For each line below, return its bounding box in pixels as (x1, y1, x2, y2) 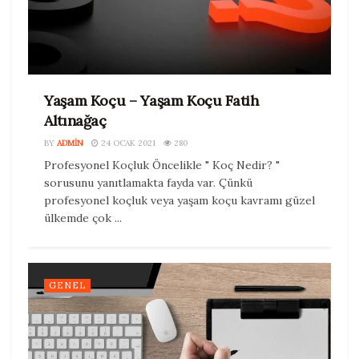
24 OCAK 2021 (99, 138, 155, 149)
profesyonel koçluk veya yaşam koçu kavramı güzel (44, 193, 315, 208)
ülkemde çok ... (44, 211, 122, 226)
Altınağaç (44, 111, 107, 131)
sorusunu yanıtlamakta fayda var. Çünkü (44, 175, 252, 191)
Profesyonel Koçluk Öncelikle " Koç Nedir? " (44, 158, 280, 173)
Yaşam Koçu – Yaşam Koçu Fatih (44, 91, 259, 111)
